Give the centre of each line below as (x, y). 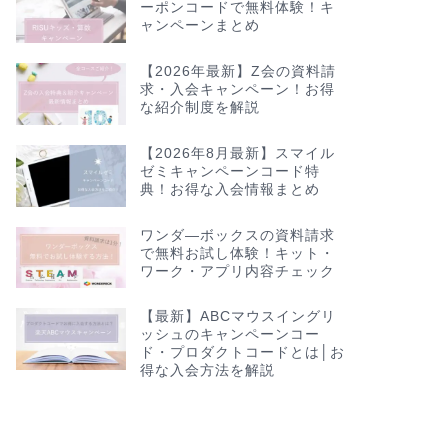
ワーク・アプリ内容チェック (237, 271)
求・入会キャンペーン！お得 (237, 89)
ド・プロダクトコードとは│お (242, 353)
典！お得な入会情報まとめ (229, 189)
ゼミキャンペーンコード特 (229, 171)
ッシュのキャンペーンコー (229, 335)
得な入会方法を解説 (207, 371)
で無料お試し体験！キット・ (237, 253)
